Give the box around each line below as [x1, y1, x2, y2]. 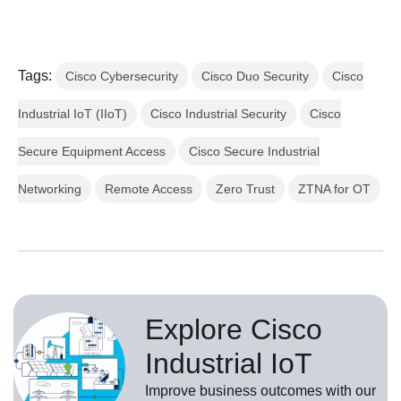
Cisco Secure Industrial [189, 144, 320, 158]
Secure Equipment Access [18, 144, 166, 158]
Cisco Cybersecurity [65, 69, 178, 83]
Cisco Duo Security [201, 69, 309, 83]
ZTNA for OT [298, 182, 371, 196]
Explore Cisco [145, 313, 322, 346]
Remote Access [105, 182, 192, 196]
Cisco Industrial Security [150, 107, 286, 121]
